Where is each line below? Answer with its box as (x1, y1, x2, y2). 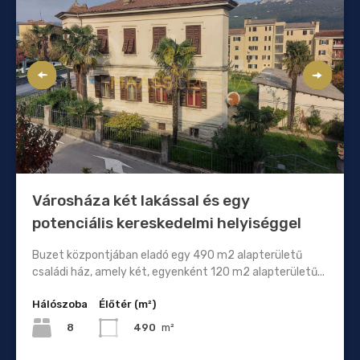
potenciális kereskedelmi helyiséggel (32, 213, 301, 232)
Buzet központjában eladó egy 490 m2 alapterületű (32, 247, 302, 262)
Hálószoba (32, 297, 88, 310)
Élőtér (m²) (99, 297, 156, 310)
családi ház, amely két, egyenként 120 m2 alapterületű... (32, 264, 325, 279)
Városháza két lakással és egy (32, 190, 250, 210)
